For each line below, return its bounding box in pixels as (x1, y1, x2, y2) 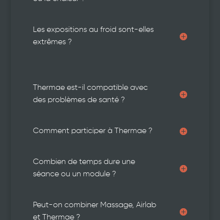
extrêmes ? (33, 38, 72, 46)
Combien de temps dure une (33, 158, 136, 166)
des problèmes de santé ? (33, 96, 125, 104)
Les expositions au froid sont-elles (33, 26, 154, 34)
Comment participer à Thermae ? (33, 127, 153, 135)
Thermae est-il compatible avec (33, 83, 148, 92)
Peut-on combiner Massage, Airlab (33, 201, 157, 209)
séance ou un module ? (33, 170, 116, 178)
